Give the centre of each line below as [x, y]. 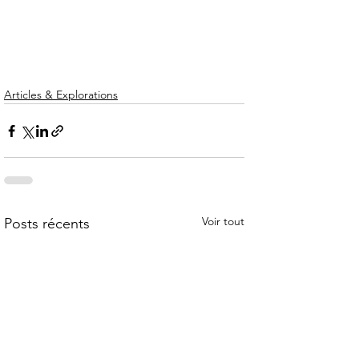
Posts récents [47, 224]
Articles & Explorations [61, 95]
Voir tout [223, 221]
